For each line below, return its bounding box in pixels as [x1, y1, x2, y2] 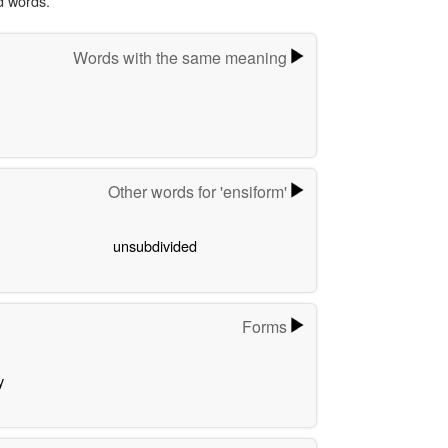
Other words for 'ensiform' [107, 180, 291, 204]
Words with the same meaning [72, 45, 291, 69]
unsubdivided [112, 235, 197, 257]
